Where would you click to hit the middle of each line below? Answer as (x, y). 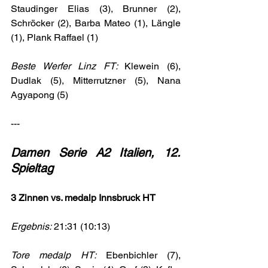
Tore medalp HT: (54, 255)
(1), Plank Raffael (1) (54, 38)
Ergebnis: (31, 227)
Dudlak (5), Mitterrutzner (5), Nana (96, 81)
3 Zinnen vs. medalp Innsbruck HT (83, 198)
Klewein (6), (153, 66)
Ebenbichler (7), (138, 255)
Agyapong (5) (39, 95)
